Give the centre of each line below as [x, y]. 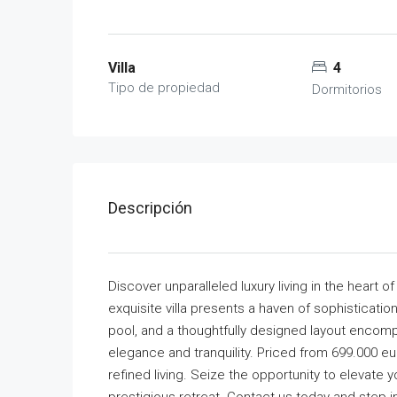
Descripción [150, 208]
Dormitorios [347, 90]
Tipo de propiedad [164, 88]
